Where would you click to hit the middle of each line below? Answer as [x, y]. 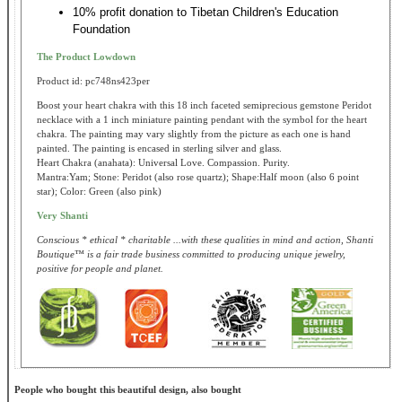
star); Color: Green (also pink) [99, 192]
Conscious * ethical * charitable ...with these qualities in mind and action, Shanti [205, 240]
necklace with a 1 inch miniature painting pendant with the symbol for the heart [202, 120]
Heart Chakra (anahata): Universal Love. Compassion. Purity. [163, 163]
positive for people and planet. [100, 269]
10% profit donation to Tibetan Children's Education [205, 13]
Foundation [101, 30]
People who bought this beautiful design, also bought [128, 390]
